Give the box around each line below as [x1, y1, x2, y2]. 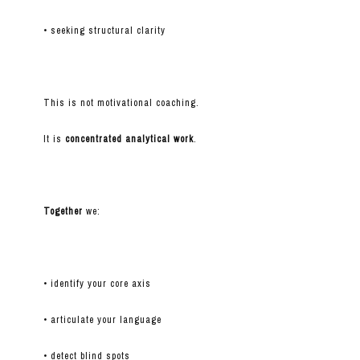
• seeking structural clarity [43, 24, 166, 38]
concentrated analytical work [64, 133, 194, 146]
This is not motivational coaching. [43, 96, 199, 110]
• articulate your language [43, 313, 162, 327]
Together [43, 205, 83, 219]
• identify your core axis [43, 277, 151, 291]
